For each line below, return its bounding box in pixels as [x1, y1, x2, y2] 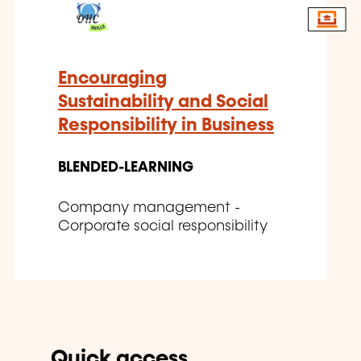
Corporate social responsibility [58, 218, 268, 234]
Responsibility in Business [58, 115, 274, 135]
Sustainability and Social [58, 92, 268, 111]
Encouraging [58, 68, 167, 88]
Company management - [58, 200, 240, 215]
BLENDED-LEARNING [58, 160, 193, 175]
